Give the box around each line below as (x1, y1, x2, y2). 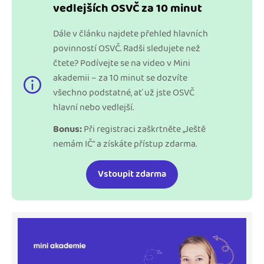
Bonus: (53, 121, 82, 137)
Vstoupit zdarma (98, 167, 166, 182)
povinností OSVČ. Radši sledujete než (53, 41, 200, 56)
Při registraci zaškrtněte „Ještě (82, 121, 206, 137)
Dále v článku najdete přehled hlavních (53, 26, 208, 41)
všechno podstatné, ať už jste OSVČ (53, 85, 194, 100)
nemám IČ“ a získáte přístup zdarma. (53, 136, 197, 151)
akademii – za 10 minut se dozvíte (53, 70, 187, 85)
